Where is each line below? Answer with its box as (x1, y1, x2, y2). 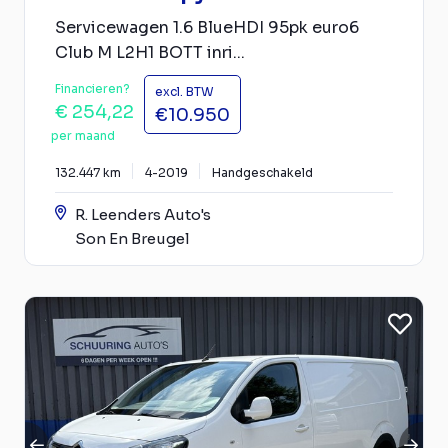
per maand (51, 127, 115, 143)
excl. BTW (155, 83, 214, 99)
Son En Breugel (75, 228, 190, 248)
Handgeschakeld (212, 164, 313, 180)
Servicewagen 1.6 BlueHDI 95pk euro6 (55, 16, 359, 38)
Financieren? (55, 80, 130, 96)
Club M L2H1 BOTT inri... (55, 41, 245, 63)
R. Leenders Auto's (75, 204, 211, 224)
